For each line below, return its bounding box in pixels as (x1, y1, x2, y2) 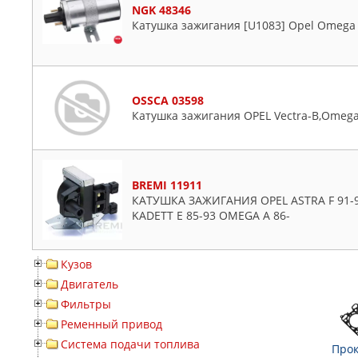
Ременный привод (61, 316, 162, 332)
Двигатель (61, 276, 118, 292)
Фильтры (61, 296, 111, 312)
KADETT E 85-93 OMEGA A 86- (132, 207, 290, 223)
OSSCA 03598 (132, 93, 204, 108)
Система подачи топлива (61, 336, 200, 352)
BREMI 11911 (132, 177, 202, 193)
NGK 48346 (132, 2, 191, 18)
